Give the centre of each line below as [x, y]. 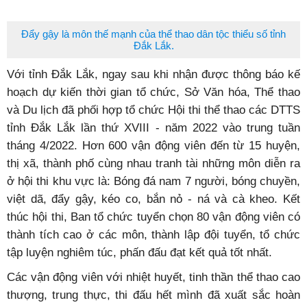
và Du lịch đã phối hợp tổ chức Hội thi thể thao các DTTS [153, 110]
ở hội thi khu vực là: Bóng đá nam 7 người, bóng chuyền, [153, 181]
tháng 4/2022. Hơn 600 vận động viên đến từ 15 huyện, [153, 145]
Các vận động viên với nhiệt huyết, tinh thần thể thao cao [153, 277]
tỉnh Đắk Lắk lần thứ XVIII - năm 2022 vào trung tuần [153, 127]
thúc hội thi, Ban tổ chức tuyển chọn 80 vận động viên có [153, 217]
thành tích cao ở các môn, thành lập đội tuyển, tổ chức [153, 234]
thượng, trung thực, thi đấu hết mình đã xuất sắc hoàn [153, 295]
